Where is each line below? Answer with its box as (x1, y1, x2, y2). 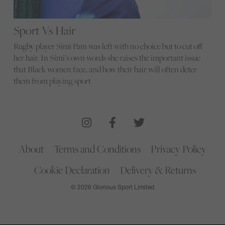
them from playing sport (13, 75, 91, 87)
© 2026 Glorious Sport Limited (71, 184, 154, 191)
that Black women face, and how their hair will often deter (13, 64, 197, 75)
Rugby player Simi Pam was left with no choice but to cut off (13, 41, 202, 52)
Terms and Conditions (54, 142, 141, 156)
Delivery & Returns (120, 163, 196, 177)
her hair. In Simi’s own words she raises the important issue (13, 52, 200, 64)
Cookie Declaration (34, 163, 110, 177)
